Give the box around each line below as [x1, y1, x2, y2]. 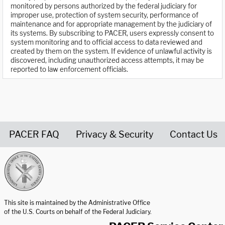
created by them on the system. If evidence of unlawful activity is [11, 47, 212, 56]
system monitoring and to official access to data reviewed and [11, 38, 202, 47]
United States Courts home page [4, 190, 120, 200]
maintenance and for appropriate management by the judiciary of [11, 20, 212, 29]
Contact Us [170, 129, 217, 140]
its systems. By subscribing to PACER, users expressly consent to [11, 29, 214, 38]
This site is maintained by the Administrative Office [4, 198, 150, 206]
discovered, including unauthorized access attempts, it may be [11, 56, 204, 65]
